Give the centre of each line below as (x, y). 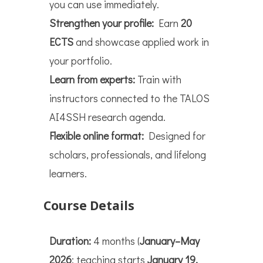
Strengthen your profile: (102, 23)
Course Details (89, 206)
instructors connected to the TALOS (129, 98)
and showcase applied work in (141, 42)
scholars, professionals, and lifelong (128, 155)
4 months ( (115, 241)
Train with (158, 80)
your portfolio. (81, 61)
